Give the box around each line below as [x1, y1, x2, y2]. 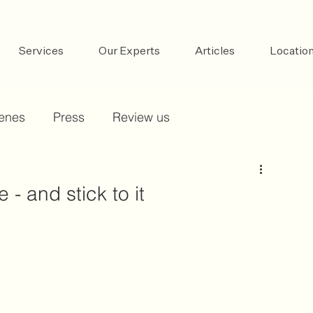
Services [18, 46, 64, 57]
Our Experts [99, 46, 160, 57]
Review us [112, 109, 170, 125]
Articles [195, 46, 235, 57]
